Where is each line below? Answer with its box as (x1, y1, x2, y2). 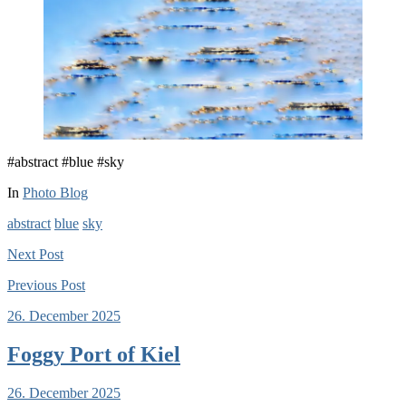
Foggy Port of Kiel (7, 342, 180, 366)
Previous (7, 276, 57, 293)
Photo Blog (23, 184, 88, 200)
